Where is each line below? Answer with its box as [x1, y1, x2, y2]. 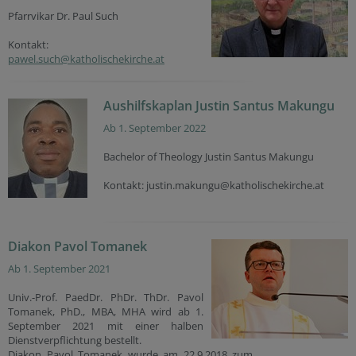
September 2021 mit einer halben [8, 319, 203, 333]
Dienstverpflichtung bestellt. [8, 333, 141, 347]
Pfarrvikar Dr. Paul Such [8, 9, 118, 23]
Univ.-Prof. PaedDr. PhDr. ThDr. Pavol [8, 290, 203, 304]
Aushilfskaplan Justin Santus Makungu [103, 97, 335, 114]
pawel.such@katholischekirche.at [8, 52, 164, 66]
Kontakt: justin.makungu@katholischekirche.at [103, 178, 324, 192]
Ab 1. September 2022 [103, 121, 206, 135]
